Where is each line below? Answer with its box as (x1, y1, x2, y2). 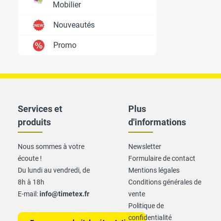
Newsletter (128, 143, 161, 150)
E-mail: (18, 190, 39, 198)
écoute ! (18, 154, 42, 162)
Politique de (128, 202, 164, 210)
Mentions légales (128, 166, 180, 174)
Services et (18, 104, 62, 114)
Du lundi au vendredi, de (18, 166, 90, 174)
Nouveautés (53, 20, 95, 30)
